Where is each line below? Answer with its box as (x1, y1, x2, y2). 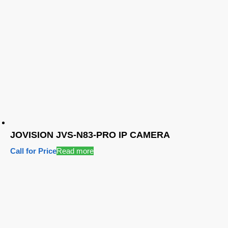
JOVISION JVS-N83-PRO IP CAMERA (10, 129, 170, 140)
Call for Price (10, 146, 56, 155)
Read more (56, 146, 94, 155)
